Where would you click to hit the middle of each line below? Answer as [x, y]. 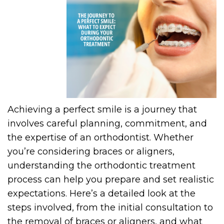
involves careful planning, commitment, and [107, 124]
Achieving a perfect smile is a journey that [102, 110]
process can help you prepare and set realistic [111, 180]
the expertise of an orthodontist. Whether [100, 138]
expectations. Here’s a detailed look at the [101, 194]
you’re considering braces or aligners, [91, 152]
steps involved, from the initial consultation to [110, 208]
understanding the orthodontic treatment [101, 166]
